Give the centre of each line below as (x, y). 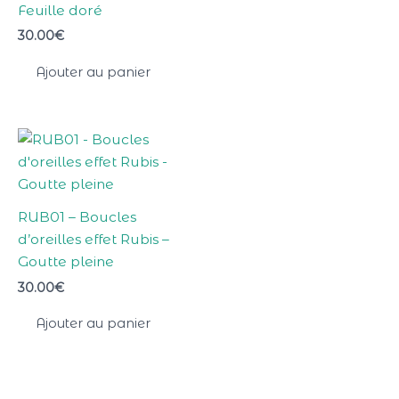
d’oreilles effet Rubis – (94, 240)
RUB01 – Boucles (77, 217)
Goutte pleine (66, 262)
